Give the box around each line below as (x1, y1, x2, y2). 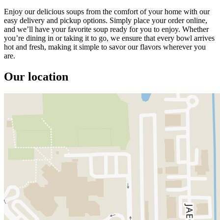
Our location (4, 70, 68, 83)
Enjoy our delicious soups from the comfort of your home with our (4, 7, 210, 16)
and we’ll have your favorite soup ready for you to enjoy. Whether (4, 25, 209, 33)
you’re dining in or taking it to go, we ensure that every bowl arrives (4, 33, 215, 42)
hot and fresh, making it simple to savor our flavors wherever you (4, 42, 206, 51)
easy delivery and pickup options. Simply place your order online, (4, 16, 207, 25)
